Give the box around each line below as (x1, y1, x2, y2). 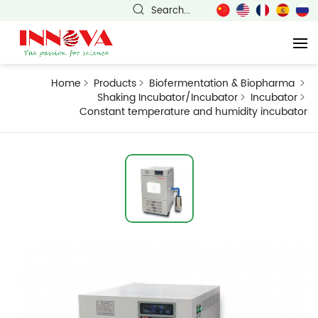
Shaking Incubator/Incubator (97, 90, 238, 105)
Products (94, 76, 136, 91)
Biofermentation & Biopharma (149, 76, 297, 91)
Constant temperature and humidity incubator (79, 104, 307, 119)
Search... (151, 4, 190, 18)
